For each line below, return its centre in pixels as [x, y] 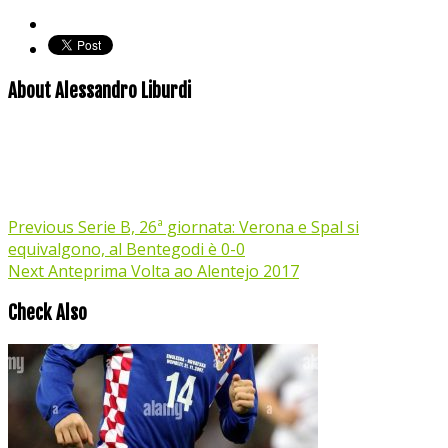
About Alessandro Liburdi [99, 90]
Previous [41, 227]
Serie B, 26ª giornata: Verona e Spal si [216, 227]
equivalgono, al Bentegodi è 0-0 [126, 249]
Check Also [47, 312]
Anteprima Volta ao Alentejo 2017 [171, 271]
